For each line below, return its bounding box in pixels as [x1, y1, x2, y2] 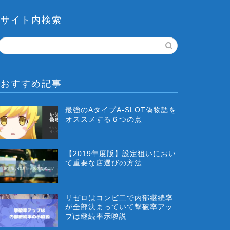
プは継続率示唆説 [65, 213, 127, 220]
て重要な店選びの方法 [65, 159, 143, 167]
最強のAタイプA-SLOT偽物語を [65, 106, 177, 114]
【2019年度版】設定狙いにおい [65, 150, 177, 158]
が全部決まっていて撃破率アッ [65, 203, 174, 211]
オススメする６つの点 [65, 115, 143, 123]
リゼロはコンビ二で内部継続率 [65, 194, 174, 202]
